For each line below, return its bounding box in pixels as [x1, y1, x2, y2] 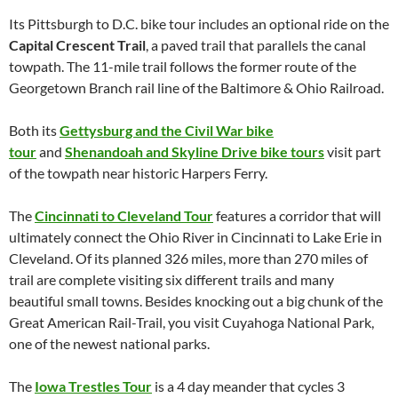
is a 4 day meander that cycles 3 [152, 378, 345, 394]
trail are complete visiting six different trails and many [9, 271, 334, 288]
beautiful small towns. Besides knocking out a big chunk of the [9, 292, 383, 309]
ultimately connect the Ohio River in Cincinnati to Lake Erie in [9, 228, 382, 245]
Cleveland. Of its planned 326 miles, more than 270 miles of [9, 250, 368, 267]
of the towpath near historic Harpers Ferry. [9, 164, 267, 181]
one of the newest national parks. [9, 335, 210, 352]
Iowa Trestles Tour [35, 378, 152, 394]
